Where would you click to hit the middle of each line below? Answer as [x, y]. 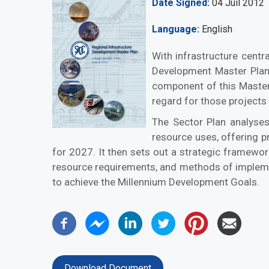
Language [174, 29]
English [216, 29]
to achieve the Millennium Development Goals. [156, 182]
